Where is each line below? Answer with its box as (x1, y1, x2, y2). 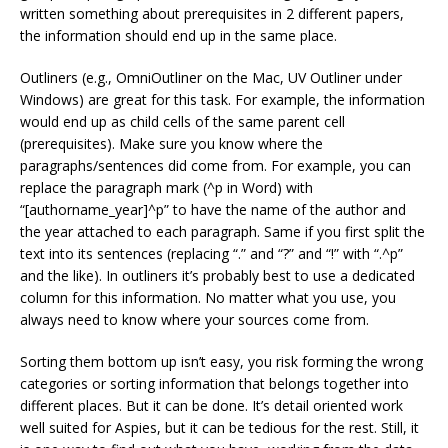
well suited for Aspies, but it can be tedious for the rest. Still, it (20, 418, 419, 437)
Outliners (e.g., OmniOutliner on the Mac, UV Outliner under (20, 68, 402, 87)
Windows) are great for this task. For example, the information (20, 90, 425, 109)
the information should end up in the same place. (20, 26, 337, 45)
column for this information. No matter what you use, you (20, 288, 396, 307)
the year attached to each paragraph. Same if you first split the (20, 222, 425, 241)
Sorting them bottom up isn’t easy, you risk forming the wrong (20, 352, 423, 371)
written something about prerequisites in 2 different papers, (20, 4, 404, 23)
